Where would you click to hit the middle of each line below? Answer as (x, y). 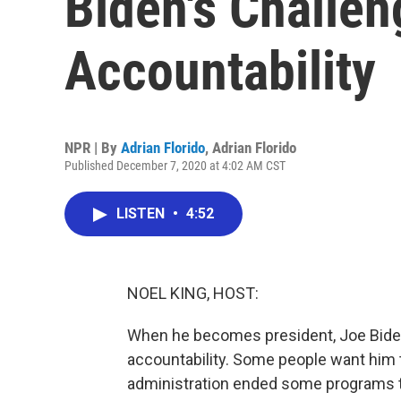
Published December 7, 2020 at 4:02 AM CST (175, 166)
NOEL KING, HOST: (193, 293)
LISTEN (142, 213)
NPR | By (93, 148)
